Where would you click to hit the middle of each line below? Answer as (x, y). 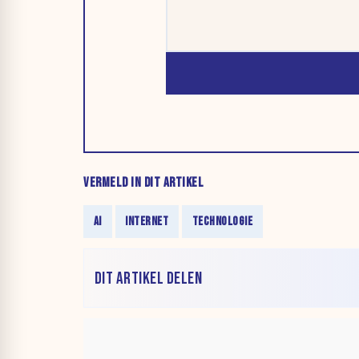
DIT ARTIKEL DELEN (148, 278)
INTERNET (147, 222)
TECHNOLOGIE (222, 222)
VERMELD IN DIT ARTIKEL (143, 183)
